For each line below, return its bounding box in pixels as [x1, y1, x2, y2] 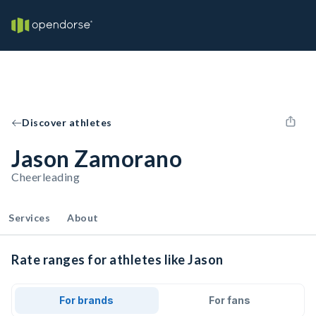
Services [8, 212, 50, 224]
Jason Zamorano [11, 145, 182, 172]
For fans [208, 294, 250, 306]
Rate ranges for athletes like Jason [11, 252, 224, 267]
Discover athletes [22, 116, 112, 128]
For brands [59, 294, 114, 306]
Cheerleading [11, 170, 80, 183]
